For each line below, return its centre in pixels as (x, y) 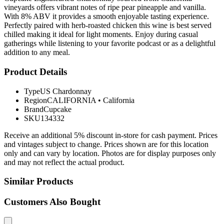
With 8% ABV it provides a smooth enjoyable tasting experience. (106, 16)
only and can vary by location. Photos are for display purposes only (110, 153)
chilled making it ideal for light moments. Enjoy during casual (101, 34)
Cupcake (57, 109)
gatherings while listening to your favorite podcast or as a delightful (110, 43)
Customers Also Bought (52, 202)
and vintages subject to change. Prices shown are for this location (106, 144)
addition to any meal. (37, 52)
